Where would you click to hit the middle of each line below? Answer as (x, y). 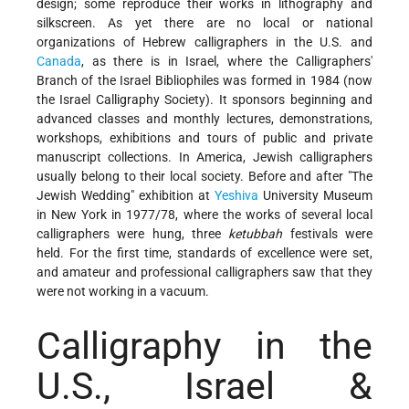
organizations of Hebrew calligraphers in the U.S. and (204, 42)
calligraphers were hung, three (133, 233)
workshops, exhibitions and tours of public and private (204, 137)
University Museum (315, 195)
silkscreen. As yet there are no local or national (204, 22)
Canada (59, 61)
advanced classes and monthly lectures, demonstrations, (204, 118)
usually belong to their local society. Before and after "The (204, 176)
